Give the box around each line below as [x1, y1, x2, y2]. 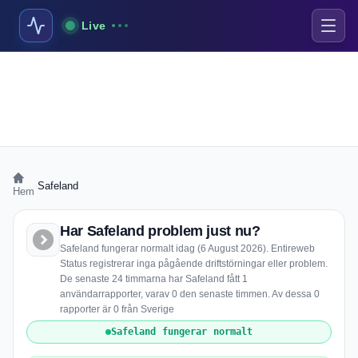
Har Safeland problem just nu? [60, 223, 261, 239]
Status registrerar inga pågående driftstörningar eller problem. [60, 258, 328, 269]
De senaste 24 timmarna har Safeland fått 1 [60, 273, 248, 284]
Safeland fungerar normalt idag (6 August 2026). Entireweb [60, 243, 315, 254]
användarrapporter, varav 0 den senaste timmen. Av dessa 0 [60, 288, 320, 300]
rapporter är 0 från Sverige [60, 304, 174, 315]
